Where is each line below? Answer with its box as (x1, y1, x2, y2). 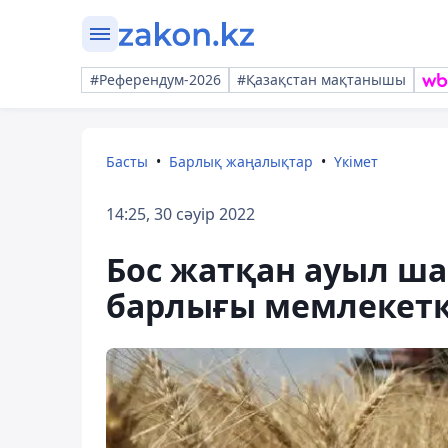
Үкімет (334, 152, 378, 171)
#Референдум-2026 (90, 70, 221, 89)
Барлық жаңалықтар (169, 152, 313, 171)
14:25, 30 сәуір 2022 (106, 203, 255, 225)
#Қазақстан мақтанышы (237, 70, 406, 89)
